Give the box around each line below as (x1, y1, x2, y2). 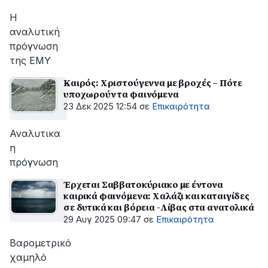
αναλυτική (10, 26, 60, 38)
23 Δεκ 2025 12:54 (63, 101, 137, 112)
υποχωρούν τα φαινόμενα (63, 88, 179, 100)
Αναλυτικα (10, 127, 60, 139)
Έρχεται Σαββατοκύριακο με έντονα (63, 178, 224, 191)
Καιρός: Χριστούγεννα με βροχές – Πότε (63, 77, 242, 89)
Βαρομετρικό (10, 237, 71, 249)
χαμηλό (10, 251, 47, 263)
